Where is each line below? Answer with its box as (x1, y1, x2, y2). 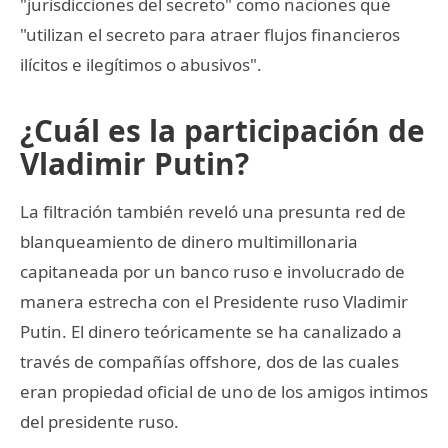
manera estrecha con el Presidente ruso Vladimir (20, 289, 408, 313)
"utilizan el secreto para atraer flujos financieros (20, 22, 400, 46)
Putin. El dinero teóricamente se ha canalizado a (20, 319, 402, 343)
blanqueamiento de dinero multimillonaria (20, 229, 358, 253)
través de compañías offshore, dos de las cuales (20, 349, 399, 373)
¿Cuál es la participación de (20, 109, 425, 151)
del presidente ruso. (20, 409, 179, 433)
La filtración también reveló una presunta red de (20, 199, 406, 223)
